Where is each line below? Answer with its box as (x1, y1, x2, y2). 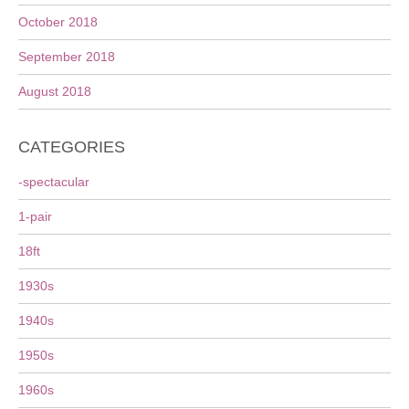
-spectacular (18, 174, 89, 189)
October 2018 (18, 15, 98, 29)
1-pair (18, 209, 52, 224)
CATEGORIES (18, 138, 125, 156)
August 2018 (18, 84, 91, 99)
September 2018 (18, 49, 115, 64)
